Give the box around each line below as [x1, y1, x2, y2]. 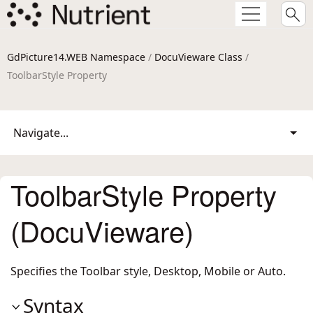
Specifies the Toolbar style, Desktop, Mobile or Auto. [10, 263, 286, 279]
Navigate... [13, 125, 68, 140]
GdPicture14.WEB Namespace [7, 50, 145, 64]
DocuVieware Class [154, 50, 242, 64]
